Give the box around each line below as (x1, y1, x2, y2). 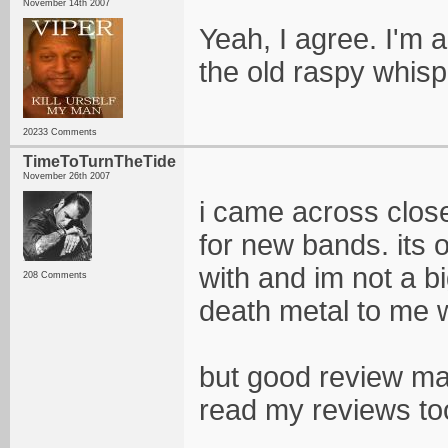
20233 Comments (23, 127, 97, 137)
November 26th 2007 (23, 171, 110, 181)
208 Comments (23, 270, 87, 280)
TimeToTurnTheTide (23, 153, 176, 170)
